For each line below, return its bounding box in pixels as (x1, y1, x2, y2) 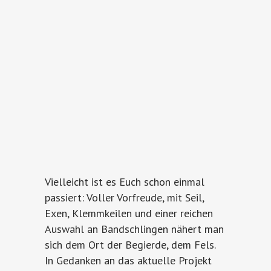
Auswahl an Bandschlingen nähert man (45, 222, 224, 237)
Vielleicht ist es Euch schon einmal (45, 175, 204, 189)
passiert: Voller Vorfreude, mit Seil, (45, 191, 204, 205)
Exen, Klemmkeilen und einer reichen (45, 206, 213, 221)
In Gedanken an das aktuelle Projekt (45, 253, 212, 268)
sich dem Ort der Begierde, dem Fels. (45, 238, 215, 252)
